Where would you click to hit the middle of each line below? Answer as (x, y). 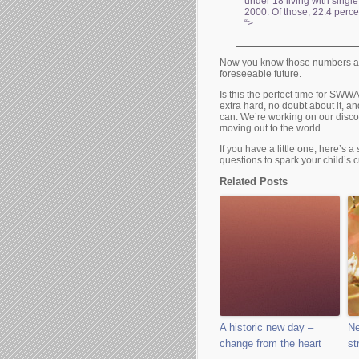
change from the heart (270, 343)
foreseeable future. (260, 74)
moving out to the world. (271, 128)
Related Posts (254, 182)
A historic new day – (266, 327)
